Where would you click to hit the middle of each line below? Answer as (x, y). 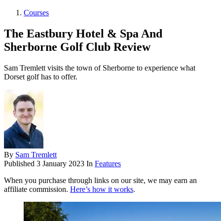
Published (20, 164)
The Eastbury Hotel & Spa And (83, 34)
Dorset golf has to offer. (41, 77)
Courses (36, 13)
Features (108, 164)
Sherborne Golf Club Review (77, 47)
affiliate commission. (37, 189)
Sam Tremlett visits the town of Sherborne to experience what (100, 68)
